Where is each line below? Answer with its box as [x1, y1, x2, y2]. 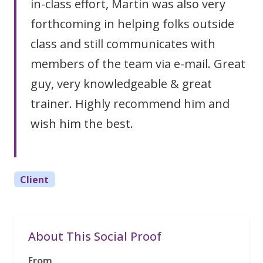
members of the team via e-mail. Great [31, 56, 245, 72]
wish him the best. [31, 116, 133, 131]
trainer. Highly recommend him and [31, 96, 230, 112]
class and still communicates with [31, 36, 215, 52]
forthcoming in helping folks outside [31, 16, 234, 32]
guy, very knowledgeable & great [31, 76, 212, 92]
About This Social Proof [28, 228, 161, 245]
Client [20, 173, 49, 186]
